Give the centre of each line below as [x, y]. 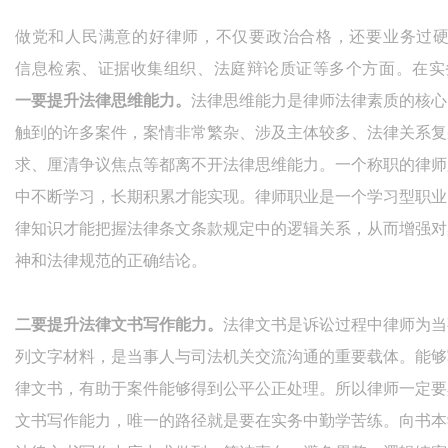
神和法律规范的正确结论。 [111, 261]
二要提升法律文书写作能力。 [119, 325]
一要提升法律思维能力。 [103, 101]
